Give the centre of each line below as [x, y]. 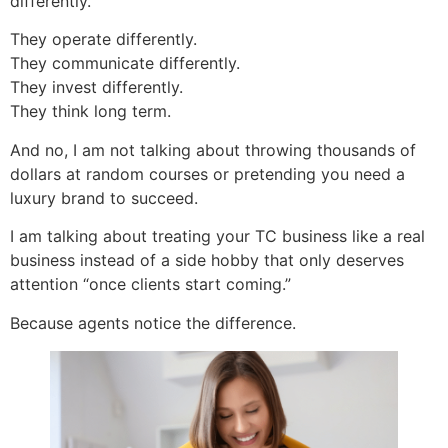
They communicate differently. [125, 63]
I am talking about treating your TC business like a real [217, 236]
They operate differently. [103, 39]
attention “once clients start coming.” [150, 284]
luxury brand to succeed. [104, 197]
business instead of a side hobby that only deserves [207, 260]
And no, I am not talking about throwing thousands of [213, 149]
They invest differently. [96, 87]
